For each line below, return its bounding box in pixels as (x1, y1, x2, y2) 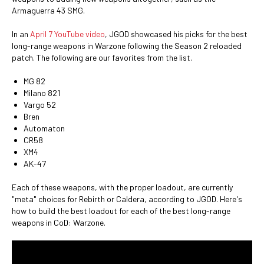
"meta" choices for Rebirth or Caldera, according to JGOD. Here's (12, 194, 242, 204)
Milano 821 (24, 88, 60, 98)
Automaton (24, 123, 65, 133)
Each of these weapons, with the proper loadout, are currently (12, 182, 233, 192)
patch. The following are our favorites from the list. (12, 52, 192, 62)
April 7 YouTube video (30, 29, 105, 39)
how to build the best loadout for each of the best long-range (12, 206, 230, 216)
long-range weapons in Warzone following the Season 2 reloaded (12, 41, 242, 51)
